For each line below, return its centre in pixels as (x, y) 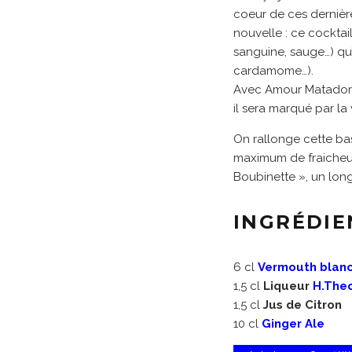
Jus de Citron (302, 305)
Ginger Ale (293, 324)
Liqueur (288, 286)
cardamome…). (273, 71)
